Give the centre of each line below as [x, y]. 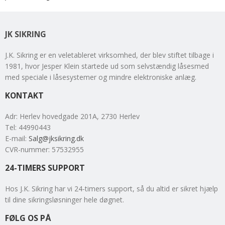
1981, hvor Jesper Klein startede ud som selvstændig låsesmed [107, 66]
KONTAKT [24, 95]
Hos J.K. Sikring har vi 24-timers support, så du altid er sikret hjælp [111, 188]
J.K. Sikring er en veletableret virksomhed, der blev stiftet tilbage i [109, 55]
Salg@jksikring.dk [56, 138]
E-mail [15, 138]
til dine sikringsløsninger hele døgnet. [65, 199]
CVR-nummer [27, 149]
